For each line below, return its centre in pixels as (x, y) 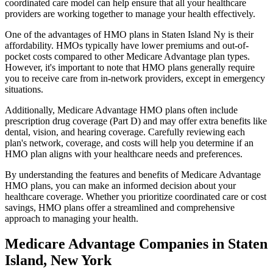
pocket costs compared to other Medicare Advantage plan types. (127, 56)
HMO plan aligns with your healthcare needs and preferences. (124, 154)
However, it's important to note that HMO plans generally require (130, 67)
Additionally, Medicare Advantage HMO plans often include (121, 110)
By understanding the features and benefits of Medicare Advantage (133, 174)
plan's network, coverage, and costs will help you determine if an (129, 143)
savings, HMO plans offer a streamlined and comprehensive (120, 207)
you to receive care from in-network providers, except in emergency (135, 78)
